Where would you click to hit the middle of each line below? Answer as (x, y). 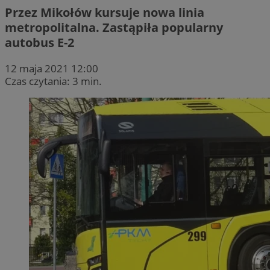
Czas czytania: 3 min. (53, 81)
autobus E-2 (39, 42)
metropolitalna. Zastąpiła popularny (114, 27)
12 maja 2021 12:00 (52, 68)
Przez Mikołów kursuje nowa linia (105, 12)
